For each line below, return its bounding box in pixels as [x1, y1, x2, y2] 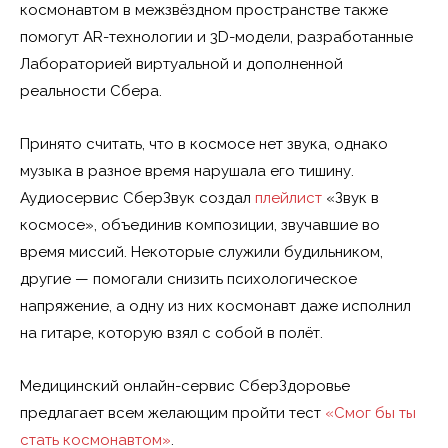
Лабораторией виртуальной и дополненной [20, 55, 343, 73]
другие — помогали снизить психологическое [20, 270, 357, 288]
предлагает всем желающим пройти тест [20, 404, 325, 422]
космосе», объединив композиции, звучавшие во [20, 216, 380, 234]
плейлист [255, 189, 322, 207]
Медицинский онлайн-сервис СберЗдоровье [20, 377, 350, 395]
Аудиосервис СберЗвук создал [20, 189, 255, 207]
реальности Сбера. [20, 82, 162, 100]
